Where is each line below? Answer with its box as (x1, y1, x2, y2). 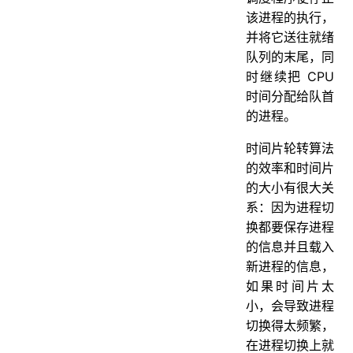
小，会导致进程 (246, 297, 334, 314)
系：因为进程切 (246, 199, 334, 215)
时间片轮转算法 (246, 139, 334, 156)
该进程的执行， (246, 9, 334, 25)
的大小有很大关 (246, 179, 334, 195)
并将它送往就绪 (246, 28, 334, 45)
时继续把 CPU (246, 68, 334, 84)
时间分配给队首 (246, 87, 334, 104)
